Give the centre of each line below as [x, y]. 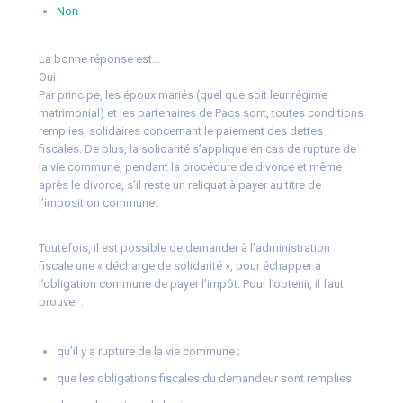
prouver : [62, 302]
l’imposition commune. [99, 203]
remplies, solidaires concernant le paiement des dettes [180, 131]
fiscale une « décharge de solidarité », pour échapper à [179, 266]
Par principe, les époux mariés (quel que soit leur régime [183, 95]
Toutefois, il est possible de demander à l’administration [184, 248]
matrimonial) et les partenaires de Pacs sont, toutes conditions [201, 113]
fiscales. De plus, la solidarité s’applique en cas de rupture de [197, 149]
